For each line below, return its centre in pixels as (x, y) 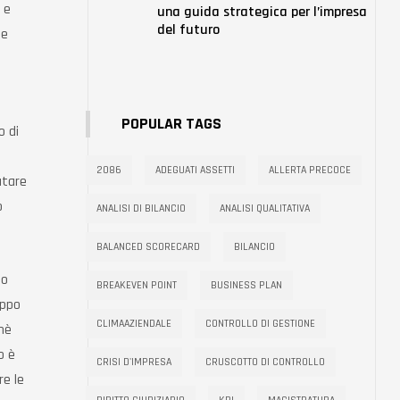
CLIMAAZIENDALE (134, 324)
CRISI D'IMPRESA (134, 362)
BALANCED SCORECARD (148, 247)
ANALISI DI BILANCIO (141, 208)
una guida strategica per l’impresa (262, 12)
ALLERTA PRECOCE (310, 170)
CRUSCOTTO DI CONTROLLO (265, 362)
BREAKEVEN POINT (137, 285)
